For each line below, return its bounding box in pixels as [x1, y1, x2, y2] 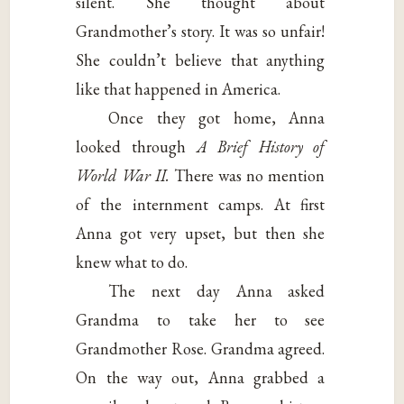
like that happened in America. [76, 78, 281, 100]
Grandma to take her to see [76, 309, 326, 331]
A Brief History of [196, 136, 326, 158]
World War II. [76, 165, 170, 187]
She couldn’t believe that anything [76, 50, 326, 71]
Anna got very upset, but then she [76, 223, 326, 244]
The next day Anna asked [108, 280, 326, 302]
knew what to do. [76, 252, 188, 273]
